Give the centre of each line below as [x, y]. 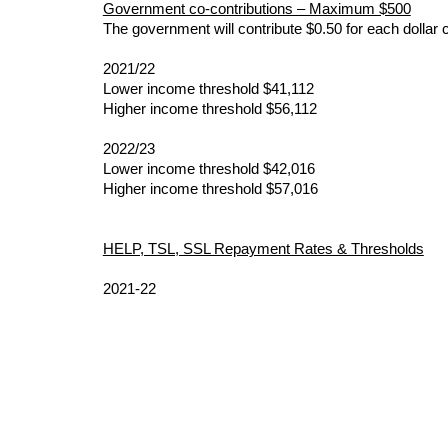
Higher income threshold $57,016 [210, 189]
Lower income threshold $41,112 [208, 89]
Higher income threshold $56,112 [209, 109]
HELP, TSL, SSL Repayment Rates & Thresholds [263, 249]
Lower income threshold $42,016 [208, 169]
